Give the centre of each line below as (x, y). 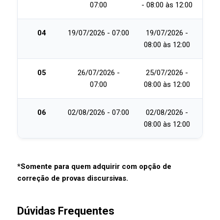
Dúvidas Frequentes (66, 211)
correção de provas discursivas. (73, 179)
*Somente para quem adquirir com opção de (94, 167)
